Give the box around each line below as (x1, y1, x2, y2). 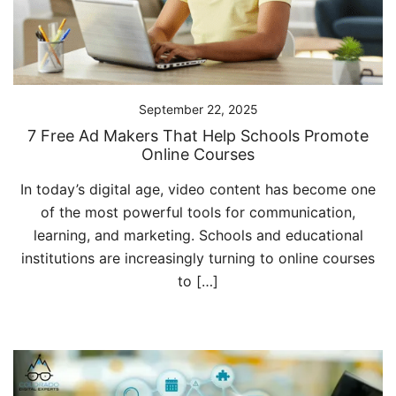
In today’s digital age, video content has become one (20, 179, 376, 198)
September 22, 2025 (138, 101, 258, 117)
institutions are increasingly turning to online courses (21, 248, 375, 267)
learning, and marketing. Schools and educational (33, 225, 363, 244)
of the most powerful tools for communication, (41, 202, 355, 221)
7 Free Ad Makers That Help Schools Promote (27, 126, 369, 145)
